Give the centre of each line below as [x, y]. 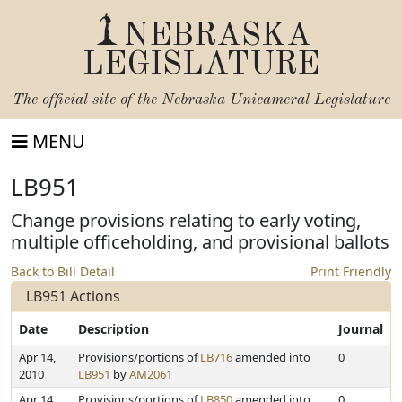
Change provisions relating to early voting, [186, 220]
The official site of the [87, 100]
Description [114, 329]
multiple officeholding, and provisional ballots [200, 242]
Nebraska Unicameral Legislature [275, 100]
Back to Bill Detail [63, 271]
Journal [361, 329]
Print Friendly [351, 271]
